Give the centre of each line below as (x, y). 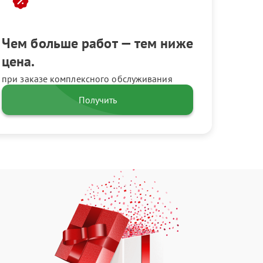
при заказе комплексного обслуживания (87, 79)
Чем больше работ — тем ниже (97, 43)
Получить (97, 100)
